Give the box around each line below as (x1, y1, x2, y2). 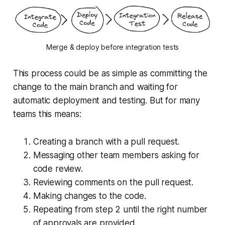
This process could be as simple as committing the (13, 68, 207, 79)
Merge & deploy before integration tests (46, 43, 179, 52)
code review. (33, 164, 83, 174)
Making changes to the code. (33, 191, 147, 201)
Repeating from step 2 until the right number (33, 204, 208, 215)
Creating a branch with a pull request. (33, 137, 180, 147)
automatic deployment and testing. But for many (13, 95, 200, 106)
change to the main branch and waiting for (13, 82, 178, 92)
